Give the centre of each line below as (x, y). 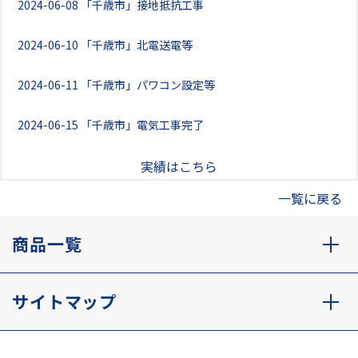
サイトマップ (65, 301)
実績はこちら (179, 166)
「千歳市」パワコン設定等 (148, 85)
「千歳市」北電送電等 (137, 45)
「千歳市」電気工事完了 (142, 125)
